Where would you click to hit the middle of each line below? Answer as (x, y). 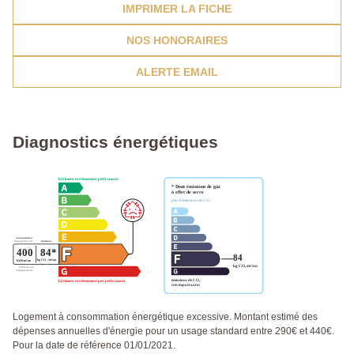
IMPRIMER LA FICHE (177, 9)
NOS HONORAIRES (177, 41)
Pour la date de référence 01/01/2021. (94, 345)
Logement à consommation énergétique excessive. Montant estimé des (165, 316)
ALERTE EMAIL (177, 72)
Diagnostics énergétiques (115, 142)
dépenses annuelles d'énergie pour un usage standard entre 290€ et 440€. (173, 331)
